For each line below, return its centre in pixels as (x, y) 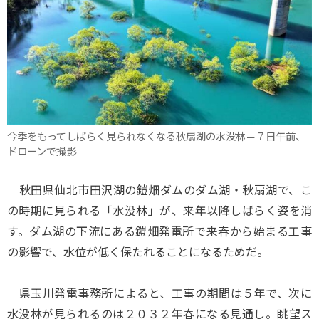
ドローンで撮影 (42, 150)
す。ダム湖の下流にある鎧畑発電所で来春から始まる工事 (159, 231)
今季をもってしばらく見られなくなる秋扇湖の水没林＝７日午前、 (156, 135)
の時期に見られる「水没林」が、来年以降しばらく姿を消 (159, 210)
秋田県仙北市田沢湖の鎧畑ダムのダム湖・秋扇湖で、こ (159, 189)
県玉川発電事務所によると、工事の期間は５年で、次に (159, 293)
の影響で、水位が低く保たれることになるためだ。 (138, 251)
